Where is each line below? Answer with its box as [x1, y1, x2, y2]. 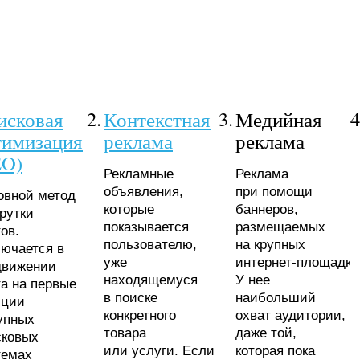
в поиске [104, 289, 157, 305]
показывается [104, 219, 189, 235]
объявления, [104, 183, 183, 199]
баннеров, [235, 201, 298, 217]
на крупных [235, 236, 305, 252]
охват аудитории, [235, 307, 346, 323]
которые [104, 201, 154, 217]
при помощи [235, 183, 313, 199]
